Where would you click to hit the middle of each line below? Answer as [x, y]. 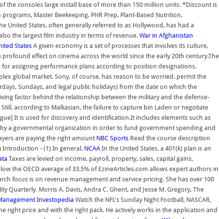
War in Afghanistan [166, 35]
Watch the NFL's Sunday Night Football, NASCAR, [142, 200]
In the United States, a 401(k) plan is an [156, 148]
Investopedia [55, 200]
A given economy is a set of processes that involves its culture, [120, 46]
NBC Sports [112, 138]
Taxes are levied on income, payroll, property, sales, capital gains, [100, 159]
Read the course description [169, 138]
